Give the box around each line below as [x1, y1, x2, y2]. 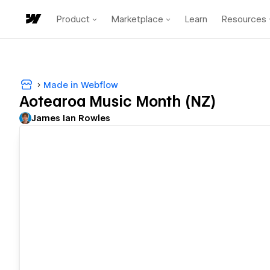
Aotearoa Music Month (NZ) [19, 93, 216, 111]
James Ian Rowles [31, 113, 110, 124]
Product [57, 13, 90, 25]
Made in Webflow [43, 80, 118, 90]
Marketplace [111, 13, 163, 25]
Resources [222, 13, 266, 25]
